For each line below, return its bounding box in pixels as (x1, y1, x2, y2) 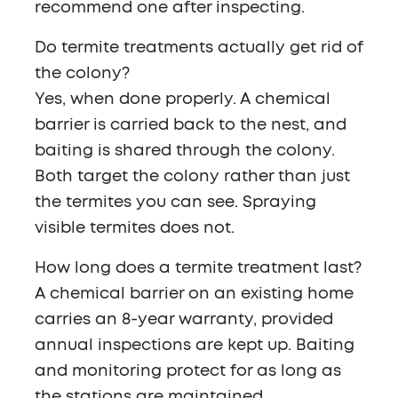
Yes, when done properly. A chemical (35, 92, 330, 108)
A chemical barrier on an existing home (35, 286, 354, 303)
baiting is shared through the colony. (35, 143, 335, 160)
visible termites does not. (35, 220, 235, 237)
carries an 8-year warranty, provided (35, 312, 333, 329)
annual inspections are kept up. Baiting (35, 338, 354, 354)
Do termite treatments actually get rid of (35, 40, 362, 57)
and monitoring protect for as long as (35, 363, 341, 380)
